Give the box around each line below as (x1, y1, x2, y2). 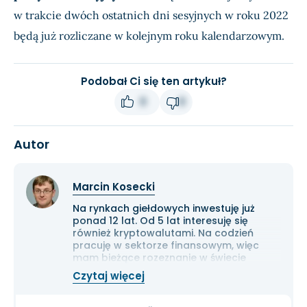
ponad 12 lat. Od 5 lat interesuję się (73, 214, 248, 228)
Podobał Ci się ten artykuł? (80, 74, 227, 89)
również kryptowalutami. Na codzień (73, 226, 254, 241)
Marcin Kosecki (73, 180, 155, 195)
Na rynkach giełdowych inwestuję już (73, 201, 255, 216)
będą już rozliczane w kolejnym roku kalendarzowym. (14, 29, 284, 43)
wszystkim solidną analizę (73, 275, 201, 290)
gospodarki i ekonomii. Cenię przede (73, 263, 254, 278)
